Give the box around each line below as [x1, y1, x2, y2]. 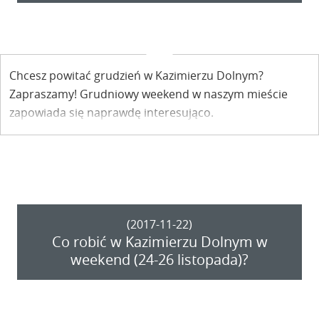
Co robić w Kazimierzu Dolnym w [51, 231, 268, 251]
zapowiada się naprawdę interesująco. [9, 105, 214, 121]
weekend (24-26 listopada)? [70, 249, 249, 269]
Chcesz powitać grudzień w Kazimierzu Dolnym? [9, 68, 263, 84]
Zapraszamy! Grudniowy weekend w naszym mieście [9, 86, 288, 103]
